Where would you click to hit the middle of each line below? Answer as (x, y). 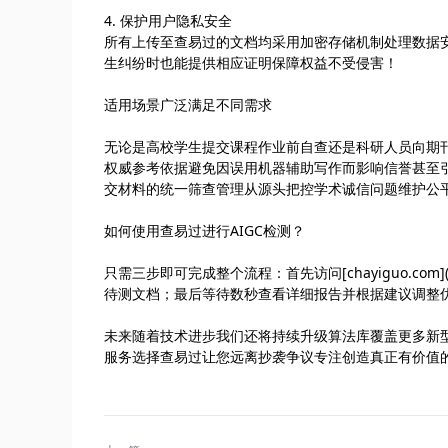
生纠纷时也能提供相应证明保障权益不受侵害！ (251, 62)
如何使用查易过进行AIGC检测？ (204, 230)
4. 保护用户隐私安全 (168, 20)
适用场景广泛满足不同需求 (188, 104)
